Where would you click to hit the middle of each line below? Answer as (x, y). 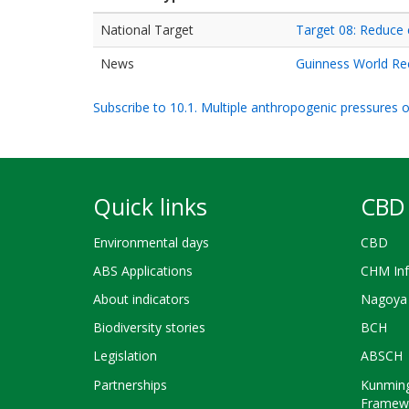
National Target (147, 30)
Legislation (125, 356)
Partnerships (130, 384)
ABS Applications (143, 270)
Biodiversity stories (149, 328)
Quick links (150, 206)
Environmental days (151, 242)
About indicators (142, 299)
